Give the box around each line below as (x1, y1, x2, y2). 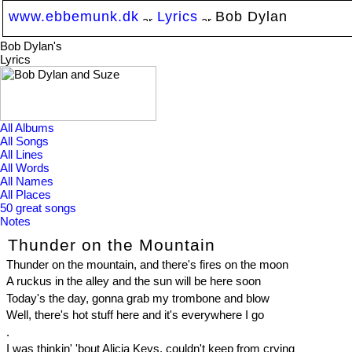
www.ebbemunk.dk (8, 8, 139, 24)
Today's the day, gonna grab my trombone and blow (5, 291, 269, 305)
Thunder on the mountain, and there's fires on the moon (5, 257, 288, 271)
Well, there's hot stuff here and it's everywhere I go (5, 308, 264, 322)
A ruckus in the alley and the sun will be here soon (5, 274, 261, 288)
